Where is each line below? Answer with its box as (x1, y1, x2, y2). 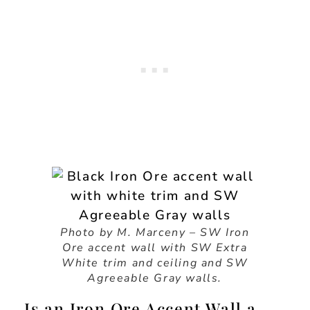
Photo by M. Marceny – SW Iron (60, 224, 250, 240)
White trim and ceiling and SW (62, 255, 248, 271)
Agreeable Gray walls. (87, 270, 222, 286)
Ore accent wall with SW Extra (62, 239, 248, 255)
